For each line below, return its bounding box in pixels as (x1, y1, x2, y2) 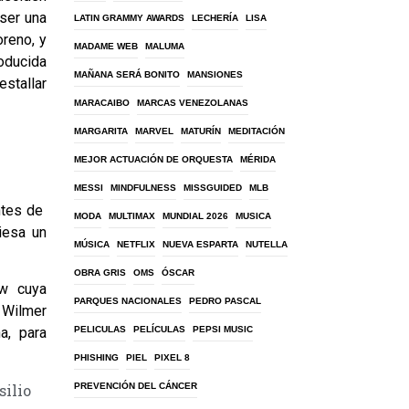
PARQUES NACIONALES (74, 296, 182, 306)
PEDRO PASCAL (189, 296, 261, 306)
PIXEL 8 (154, 352, 190, 362)
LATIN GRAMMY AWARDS (74, 13, 184, 23)
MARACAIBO (74, 98, 130, 108)
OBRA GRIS (74, 267, 126, 278)
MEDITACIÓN (228, 126, 285, 136)
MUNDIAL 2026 (163, 211, 228, 221)
